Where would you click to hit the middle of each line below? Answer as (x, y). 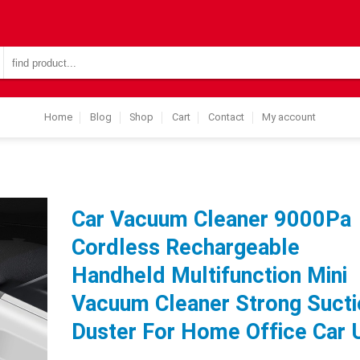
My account (289, 117)
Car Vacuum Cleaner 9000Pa (211, 219)
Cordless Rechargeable (185, 247)
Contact (227, 117)
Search (20, 53)
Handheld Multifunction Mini (209, 276)
